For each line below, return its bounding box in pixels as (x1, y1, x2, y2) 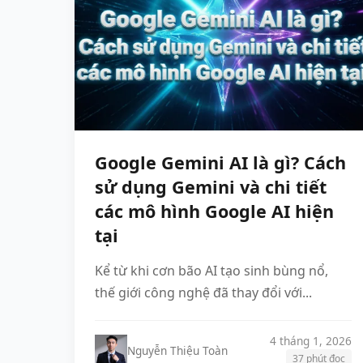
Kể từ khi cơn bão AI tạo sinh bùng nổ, (95, 262, 328, 280)
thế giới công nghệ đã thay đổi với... (95, 284, 312, 302)
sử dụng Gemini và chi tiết (95, 175, 327, 199)
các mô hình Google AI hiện (95, 199, 334, 224)
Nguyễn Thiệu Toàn (127, 343, 228, 359)
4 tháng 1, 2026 (269, 333, 352, 349)
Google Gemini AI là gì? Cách (95, 151, 346, 175)
